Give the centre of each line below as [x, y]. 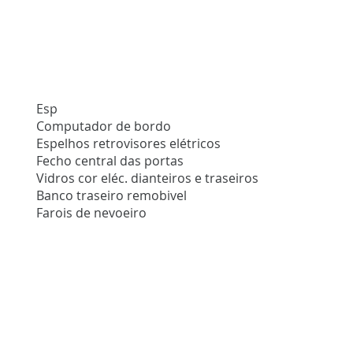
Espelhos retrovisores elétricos [129, 144]
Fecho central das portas [110, 161]
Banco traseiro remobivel [112, 196]
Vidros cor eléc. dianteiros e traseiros [148, 178]
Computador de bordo [104, 126]
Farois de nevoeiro [92, 213]
